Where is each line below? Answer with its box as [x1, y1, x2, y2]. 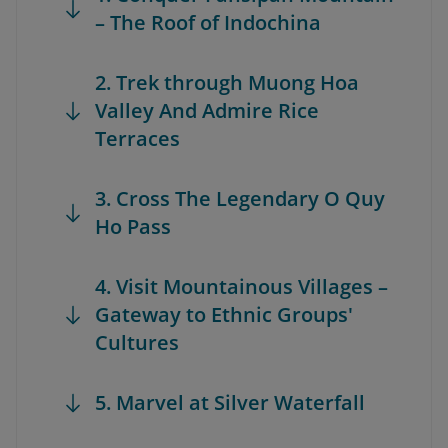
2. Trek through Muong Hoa [95, 69, 359, 96]
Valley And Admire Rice [95, 97, 319, 124]
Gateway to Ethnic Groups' [95, 301, 353, 328]
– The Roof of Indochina [95, 9, 321, 36]
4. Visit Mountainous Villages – [95, 273, 388, 300]
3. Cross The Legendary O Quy [95, 185, 385, 212]
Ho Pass [95, 213, 171, 240]
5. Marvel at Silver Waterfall [95, 389, 365, 416]
